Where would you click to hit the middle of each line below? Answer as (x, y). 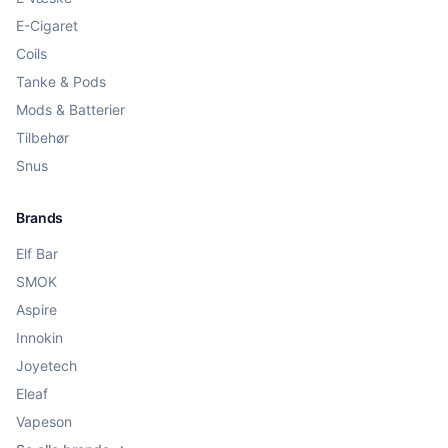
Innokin (39, 337)
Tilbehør (42, 137)
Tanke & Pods (61, 81)
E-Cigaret (47, 25)
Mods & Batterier (70, 109)
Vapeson (44, 421)
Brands (39, 217)
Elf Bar (37, 253)
